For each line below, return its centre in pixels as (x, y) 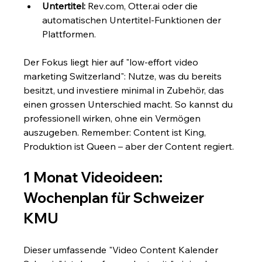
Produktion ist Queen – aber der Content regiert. (129, 146)
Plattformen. (69, 34)
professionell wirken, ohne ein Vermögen (113, 118)
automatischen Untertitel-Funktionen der (133, 20)
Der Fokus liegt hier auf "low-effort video (112, 62)
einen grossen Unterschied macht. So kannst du (130, 104)
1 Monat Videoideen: (95, 177)
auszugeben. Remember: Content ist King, (116, 132)
